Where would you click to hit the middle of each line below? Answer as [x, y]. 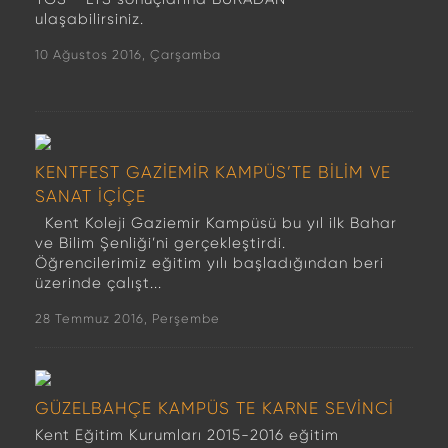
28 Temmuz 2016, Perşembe [127, 318]
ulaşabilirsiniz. [89, 19]
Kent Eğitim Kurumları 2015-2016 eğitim [187, 435]
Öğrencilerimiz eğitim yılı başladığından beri [209, 263]
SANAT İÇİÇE [90, 196]
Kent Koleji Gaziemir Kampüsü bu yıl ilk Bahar [216, 223]
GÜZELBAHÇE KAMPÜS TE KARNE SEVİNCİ [214, 408]
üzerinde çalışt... [98, 283]
